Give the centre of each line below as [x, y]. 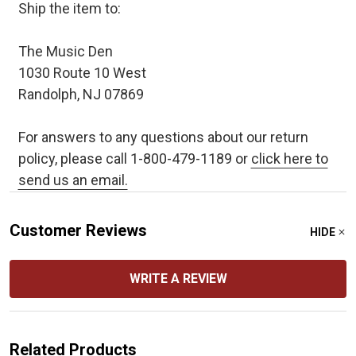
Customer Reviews [78, 231]
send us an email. [73, 180]
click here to [289, 159]
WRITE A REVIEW [178, 279]
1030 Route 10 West [82, 73]
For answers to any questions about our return [163, 137]
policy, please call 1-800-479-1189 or [134, 159]
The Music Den [65, 52]
